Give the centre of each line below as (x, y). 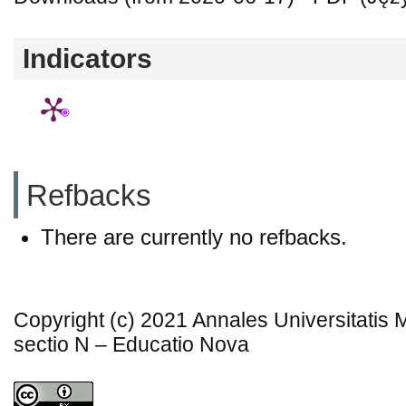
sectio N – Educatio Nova (131, 344)
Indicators (87, 59)
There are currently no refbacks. (194, 237)
